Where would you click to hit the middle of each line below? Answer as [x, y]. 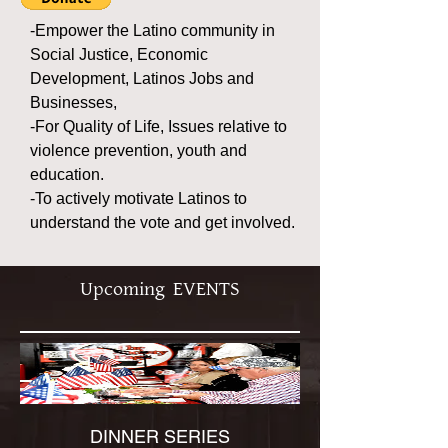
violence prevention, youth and [138, 150]
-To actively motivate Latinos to [138, 198]
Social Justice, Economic [119, 54]
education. [67, 174]
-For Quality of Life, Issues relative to [158, 126]
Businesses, [73, 102]
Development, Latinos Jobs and [142, 78]
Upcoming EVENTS [160, 289]
